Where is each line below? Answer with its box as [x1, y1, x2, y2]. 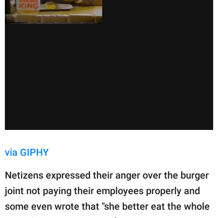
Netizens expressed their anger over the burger [5, 169, 209, 182]
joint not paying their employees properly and [5, 185, 200, 197]
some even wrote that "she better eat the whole [5, 200, 210, 213]
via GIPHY [5, 146, 49, 159]
